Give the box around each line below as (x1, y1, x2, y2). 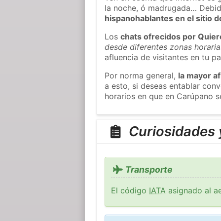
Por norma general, (105, 70, 179, 80)
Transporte (123, 164, 173, 175)
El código (111, 185, 149, 196)
